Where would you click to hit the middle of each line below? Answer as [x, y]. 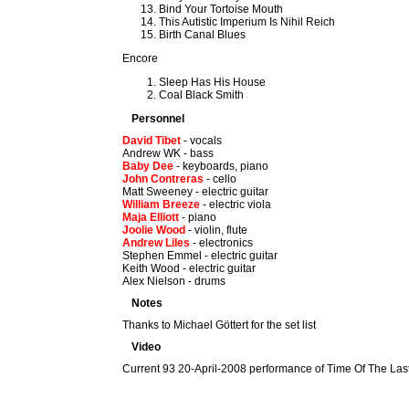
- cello [220, 179]
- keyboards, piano [221, 166]
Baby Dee [148, 166]
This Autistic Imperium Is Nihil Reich [247, 22]
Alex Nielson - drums [174, 281]
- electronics [222, 243]
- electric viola [236, 204]
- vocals [202, 141]
